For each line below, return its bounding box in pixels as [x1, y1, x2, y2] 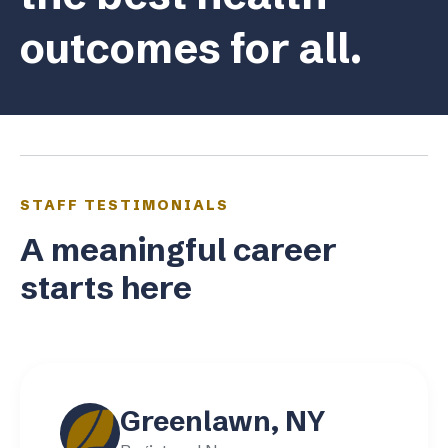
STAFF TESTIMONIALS [20, 196, 229, 214]
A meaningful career [20, 230, 337, 269]
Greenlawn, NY [120, 404, 325, 438]
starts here [20, 268, 192, 307]
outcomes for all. [20, 22, 362, 74]
